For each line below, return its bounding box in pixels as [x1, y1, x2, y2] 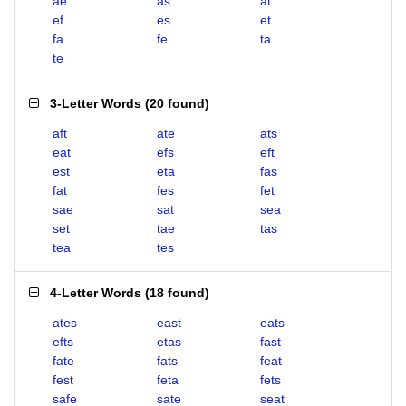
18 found [150, 285, 205, 300]
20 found [150, 96, 205, 111]
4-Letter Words [50, 285, 141, 300]
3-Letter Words [50, 96, 141, 111]
